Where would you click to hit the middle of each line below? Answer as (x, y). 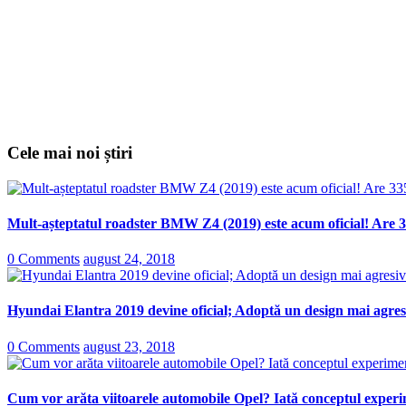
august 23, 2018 (129, 346)
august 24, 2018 (129, 259)
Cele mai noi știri (70, 152)
